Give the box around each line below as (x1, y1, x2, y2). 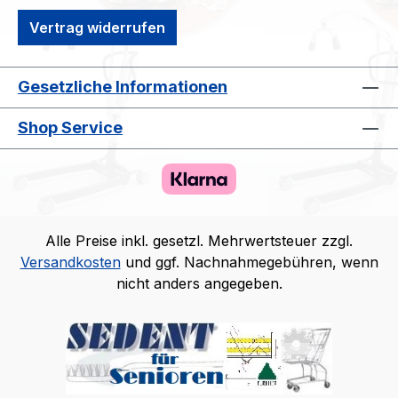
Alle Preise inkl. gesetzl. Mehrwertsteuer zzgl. (45, 231, 353, 250)
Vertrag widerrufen (29, 18, 165, 36)
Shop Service (18, 117, 123, 137)
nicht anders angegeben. (115, 274, 283, 292)
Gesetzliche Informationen (18, 76, 227, 96)
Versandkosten (20, 252, 121, 271)
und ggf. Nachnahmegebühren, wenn (120, 252, 378, 271)
